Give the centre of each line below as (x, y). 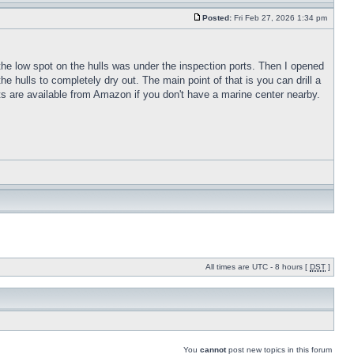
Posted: (217, 18)
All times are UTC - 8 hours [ (258, 267)
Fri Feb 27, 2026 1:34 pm (281, 18)
